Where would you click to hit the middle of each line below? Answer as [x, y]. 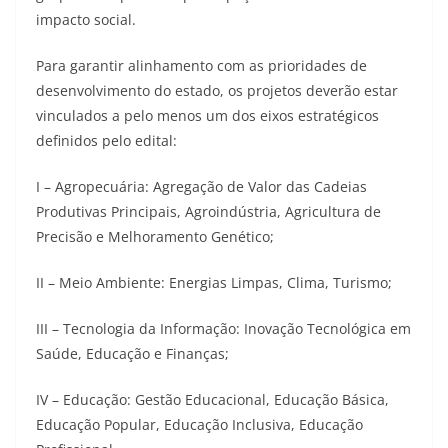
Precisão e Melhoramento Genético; [155, 236]
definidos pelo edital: [106, 140]
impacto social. [86, 19]
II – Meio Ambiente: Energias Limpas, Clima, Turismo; [214, 282]
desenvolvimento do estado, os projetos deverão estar [217, 90]
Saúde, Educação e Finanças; [132, 353]
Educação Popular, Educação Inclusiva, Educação [199, 424]
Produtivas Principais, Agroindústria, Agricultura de [208, 211]
